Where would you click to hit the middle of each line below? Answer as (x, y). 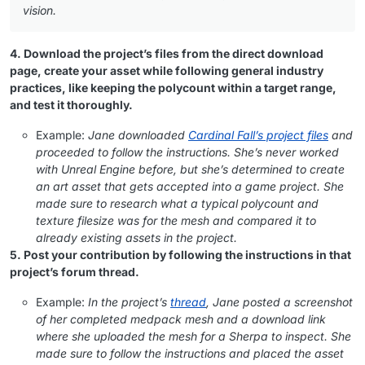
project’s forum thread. (75, 272)
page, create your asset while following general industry (167, 71)
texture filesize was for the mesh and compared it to (176, 221)
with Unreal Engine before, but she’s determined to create (190, 169)
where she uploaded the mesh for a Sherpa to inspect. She (193, 336)
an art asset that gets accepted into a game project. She (190, 187)
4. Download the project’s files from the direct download (167, 54)
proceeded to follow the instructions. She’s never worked (187, 152)
